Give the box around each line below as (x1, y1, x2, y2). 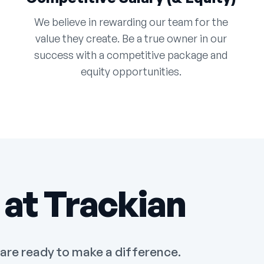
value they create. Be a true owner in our (35, 32, 227, 45)
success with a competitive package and (34, 48, 227, 62)
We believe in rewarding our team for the (34, 15, 228, 29)
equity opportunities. (80, 65, 181, 78)
